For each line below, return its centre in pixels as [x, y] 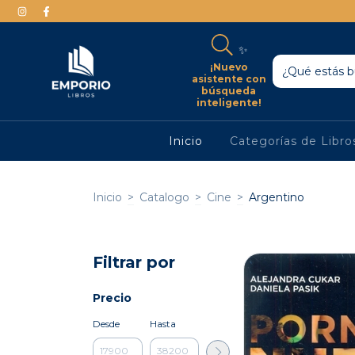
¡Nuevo [229, 67]
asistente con [229, 78]
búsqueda [229, 90]
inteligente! [229, 102]
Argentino [277, 197]
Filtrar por [134, 262]
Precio [112, 298]
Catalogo [164, 197]
